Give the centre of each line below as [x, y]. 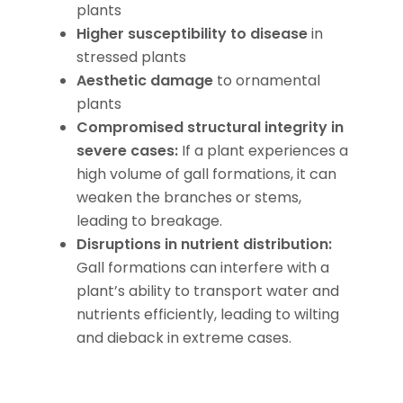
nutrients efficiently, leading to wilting [207, 314]
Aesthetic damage [144, 80]
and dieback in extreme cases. [184, 337]
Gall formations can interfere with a [202, 267]
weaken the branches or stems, [188, 197]
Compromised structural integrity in [210, 127]
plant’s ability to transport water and [207, 291]
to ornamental [266, 80]
